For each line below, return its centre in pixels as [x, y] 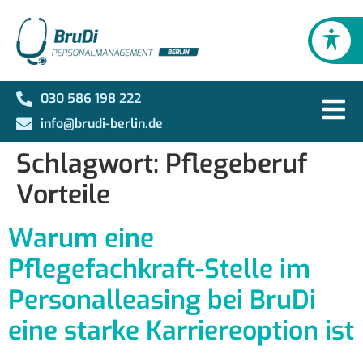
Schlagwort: [91, 164]
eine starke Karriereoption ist [181, 331]
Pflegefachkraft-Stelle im [159, 269]
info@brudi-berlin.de [102, 124]
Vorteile [63, 194]
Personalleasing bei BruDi [162, 300]
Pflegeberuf [236, 164]
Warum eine [81, 238]
